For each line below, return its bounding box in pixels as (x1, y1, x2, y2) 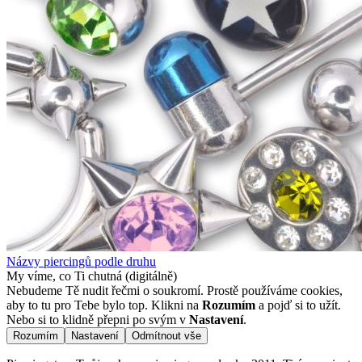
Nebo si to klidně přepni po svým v (6, 313, 189, 327)
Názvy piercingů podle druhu (6, 255, 156, 269)
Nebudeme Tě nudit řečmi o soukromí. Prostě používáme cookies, (6, 284, 343, 298)
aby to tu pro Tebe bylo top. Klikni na (6, 298, 202, 313)
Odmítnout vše (132, 330, 201, 343)
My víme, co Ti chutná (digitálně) (6, 269, 177, 284)
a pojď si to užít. (255, 298, 341, 313)
